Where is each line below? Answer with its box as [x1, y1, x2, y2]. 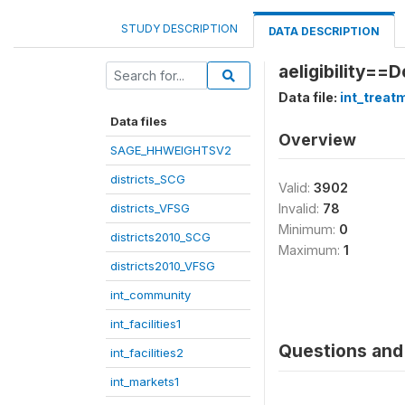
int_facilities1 [110, 316, 181, 331]
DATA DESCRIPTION [268, 24, 380, 38]
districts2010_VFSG [110, 258, 215, 273]
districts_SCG [110, 171, 185, 186]
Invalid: [278, 200, 323, 216]
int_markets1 [110, 373, 179, 389]
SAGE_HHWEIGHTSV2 [110, 142, 231, 157]
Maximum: [278, 241, 344, 258]
